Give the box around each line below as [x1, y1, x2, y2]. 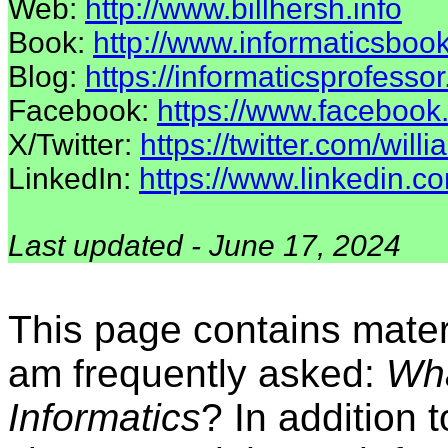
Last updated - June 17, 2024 [8, 229, 401, 263]
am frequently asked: [8, 352, 386, 395]
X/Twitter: [8, 128, 140, 162]
